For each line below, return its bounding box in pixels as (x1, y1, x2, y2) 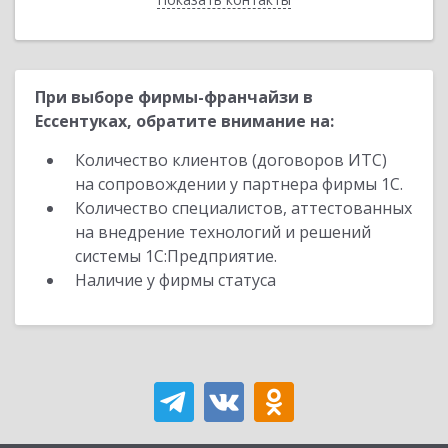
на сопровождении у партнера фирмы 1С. (75, 173, 403, 195)
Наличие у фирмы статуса (75, 269, 280, 291)
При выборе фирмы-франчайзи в (35, 86, 313, 108)
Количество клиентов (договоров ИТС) (75, 149, 387, 171)
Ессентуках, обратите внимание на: (35, 110, 334, 132)
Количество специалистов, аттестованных (75, 197, 412, 219)
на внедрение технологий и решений (75, 221, 371, 243)
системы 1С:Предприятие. (75, 245, 277, 267)
